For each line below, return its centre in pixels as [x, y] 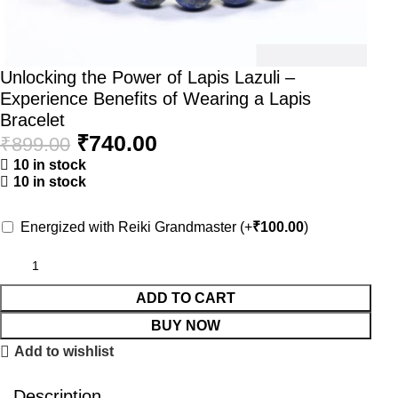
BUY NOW [186, 326]
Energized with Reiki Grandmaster [131, 227]
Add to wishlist [64, 352]
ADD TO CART [186, 298]
